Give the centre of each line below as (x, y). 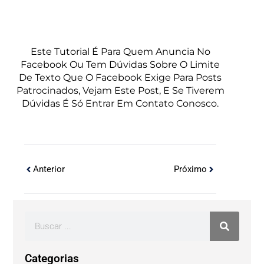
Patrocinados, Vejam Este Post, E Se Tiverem (120, 91)
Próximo (191, 169)
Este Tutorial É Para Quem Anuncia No (120, 52)
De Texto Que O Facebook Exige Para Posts (120, 78)
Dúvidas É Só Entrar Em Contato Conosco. (120, 104)
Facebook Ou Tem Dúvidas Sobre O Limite (120, 65)
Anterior (49, 169)
